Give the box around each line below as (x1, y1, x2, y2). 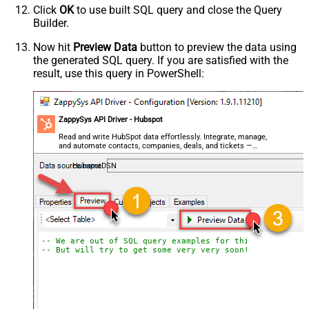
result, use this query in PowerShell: (33, 67, 204, 81)
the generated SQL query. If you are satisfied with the (33, 54, 288, 68)
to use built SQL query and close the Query (74, 3, 282, 17)
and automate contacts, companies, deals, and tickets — (59, 141, 253, 151)
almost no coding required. (59, 150, 151, 160)
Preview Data (73, 41, 137, 54)
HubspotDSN (72, 161, 117, 171)
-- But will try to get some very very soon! (41, 246, 249, 255)
